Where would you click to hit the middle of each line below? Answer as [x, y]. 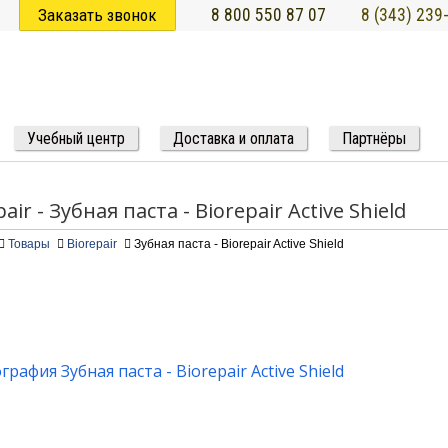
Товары [29, 244]
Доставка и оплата [233, 138]
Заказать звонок [97, 15]
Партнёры [374, 138]
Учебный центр [76, 138]
